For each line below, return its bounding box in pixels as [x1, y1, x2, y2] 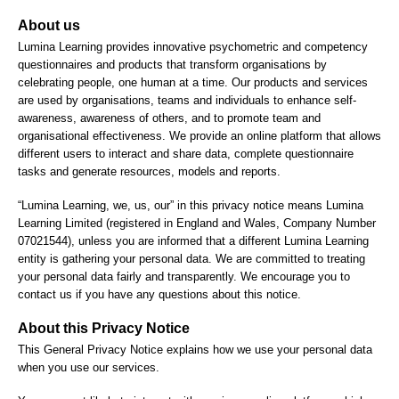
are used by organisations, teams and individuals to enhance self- [18, 93, 356, 107]
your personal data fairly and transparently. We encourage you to [18, 269, 350, 283]
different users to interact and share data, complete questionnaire [18, 146, 354, 160]
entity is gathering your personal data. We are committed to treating [18, 251, 365, 265]
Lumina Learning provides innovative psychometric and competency [18, 39, 368, 53]
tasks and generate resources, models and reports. [18, 164, 281, 178]
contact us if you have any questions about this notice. [18, 287, 301, 301]
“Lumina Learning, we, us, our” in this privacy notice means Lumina [18, 198, 363, 212]
